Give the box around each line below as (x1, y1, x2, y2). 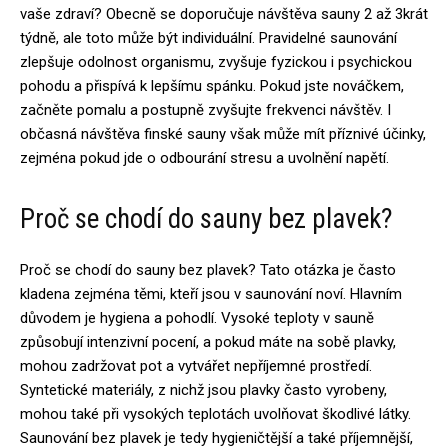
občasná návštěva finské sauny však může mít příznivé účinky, (20, 125, 426, 143)
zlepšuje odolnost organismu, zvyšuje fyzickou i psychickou (20, 53, 412, 71)
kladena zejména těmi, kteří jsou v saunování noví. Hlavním (20, 285, 402, 303)
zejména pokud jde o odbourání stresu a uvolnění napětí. (20, 149, 389, 167)
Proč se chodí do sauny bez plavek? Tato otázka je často (20, 261, 396, 279)
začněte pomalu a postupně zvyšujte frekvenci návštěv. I (20, 101, 391, 119)
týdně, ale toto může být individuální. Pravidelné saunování (20, 29, 397, 47)
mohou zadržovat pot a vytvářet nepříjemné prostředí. (20, 357, 372, 375)
